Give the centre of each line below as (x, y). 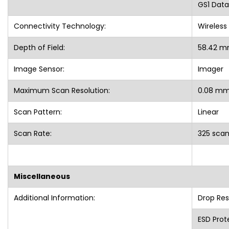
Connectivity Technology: (60, 26)
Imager (211, 69)
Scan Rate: (32, 133)
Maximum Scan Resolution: (62, 90)
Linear (209, 112)
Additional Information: (54, 198)
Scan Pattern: (38, 112)
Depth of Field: (39, 47)
